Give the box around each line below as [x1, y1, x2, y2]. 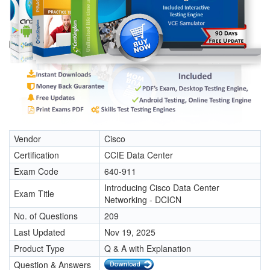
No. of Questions [14, 210, 78, 222]
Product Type [14, 242, 64, 255]
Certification [14, 149, 59, 162]
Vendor [14, 133, 41, 145]
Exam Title [14, 187, 54, 200]
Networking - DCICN [104, 193, 181, 206]
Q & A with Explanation [104, 242, 191, 255]
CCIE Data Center [104, 149, 173, 162]
